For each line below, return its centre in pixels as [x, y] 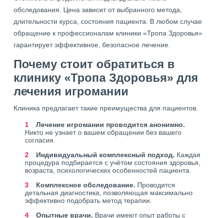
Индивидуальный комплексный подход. [105, 154]
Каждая [188, 154]
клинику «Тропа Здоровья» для [106, 77]
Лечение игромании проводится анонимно [109, 124]
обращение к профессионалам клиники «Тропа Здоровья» [108, 33]
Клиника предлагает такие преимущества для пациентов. [106, 108]
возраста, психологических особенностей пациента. [108, 170]
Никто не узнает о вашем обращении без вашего [103, 132]
